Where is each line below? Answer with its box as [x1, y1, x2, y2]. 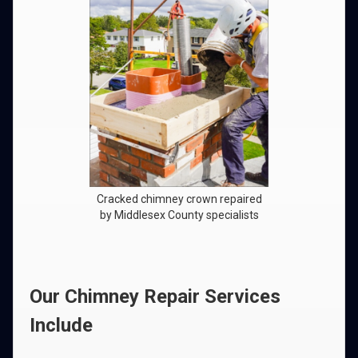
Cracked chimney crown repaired [96, 193, 262, 205]
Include [30, 314, 93, 336]
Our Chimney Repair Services [30, 285, 280, 308]
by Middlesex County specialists [99, 209, 259, 221]
